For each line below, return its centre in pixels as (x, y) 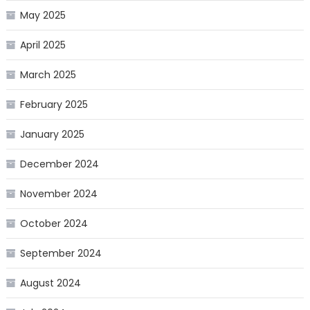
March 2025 (48, 75)
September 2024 (61, 254)
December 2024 (59, 164)
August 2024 (50, 283)
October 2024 (54, 224)
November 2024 (58, 194)
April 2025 (43, 45)
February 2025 (54, 105)
